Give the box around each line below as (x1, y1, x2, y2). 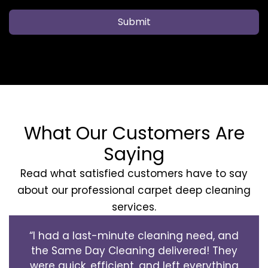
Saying (103, 141, 165, 167)
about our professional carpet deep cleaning (17, 182, 251, 197)
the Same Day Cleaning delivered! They (31, 243, 237, 258)
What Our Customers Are (23, 120, 245, 146)
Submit (117, 14, 151, 29)
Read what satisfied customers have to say (20, 166, 248, 181)
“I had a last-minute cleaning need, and (29, 228, 239, 243)
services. (112, 199, 156, 214)
